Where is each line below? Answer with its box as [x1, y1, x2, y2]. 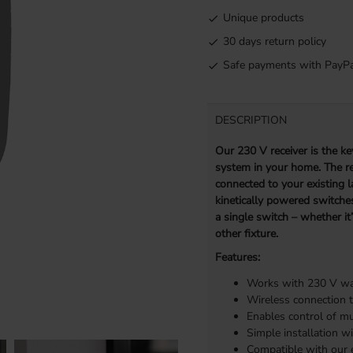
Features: [214, 249, 260, 265]
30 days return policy [222, 34, 326, 50]
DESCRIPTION [214, 112, 287, 128]
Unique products [222, 10, 304, 26]
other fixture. [214, 226, 278, 242]
